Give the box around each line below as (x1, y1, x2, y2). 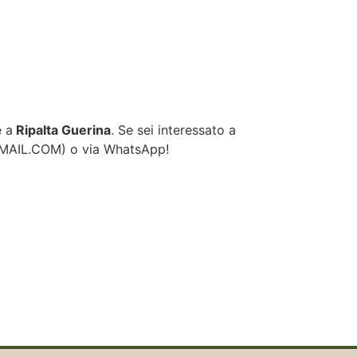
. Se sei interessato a (111, 122, 236, 139)
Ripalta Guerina (13, 122, 111, 139)
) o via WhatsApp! (61, 141, 169, 158)
